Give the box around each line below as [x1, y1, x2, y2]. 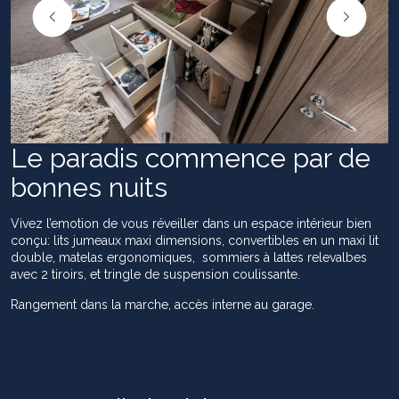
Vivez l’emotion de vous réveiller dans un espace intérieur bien [11, 216, 371, 231]
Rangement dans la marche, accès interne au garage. [11, 297, 314, 312]
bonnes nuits [11, 171, 167, 203]
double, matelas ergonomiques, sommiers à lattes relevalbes [11, 249, 367, 265]
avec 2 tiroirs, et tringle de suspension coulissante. [11, 266, 300, 281]
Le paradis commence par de [11, 142, 370, 174]
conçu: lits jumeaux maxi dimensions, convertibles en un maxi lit [11, 232, 379, 248]
